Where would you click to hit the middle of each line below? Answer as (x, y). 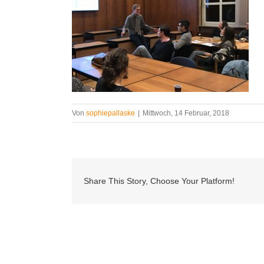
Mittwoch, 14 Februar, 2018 (186, 113)
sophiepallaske (110, 113)
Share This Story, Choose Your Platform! (159, 181)
